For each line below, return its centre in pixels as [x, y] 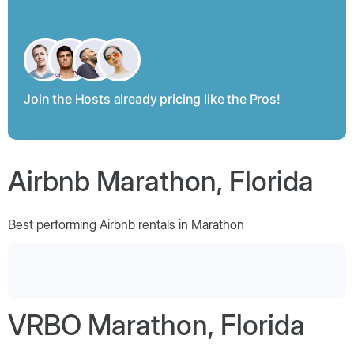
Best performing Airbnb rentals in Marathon [126, 224]
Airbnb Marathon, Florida [161, 181]
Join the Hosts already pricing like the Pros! [152, 98]
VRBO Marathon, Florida [156, 324]
